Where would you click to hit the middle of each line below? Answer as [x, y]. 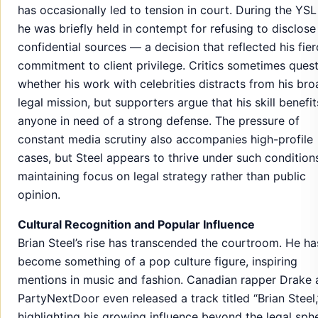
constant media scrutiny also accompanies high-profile [165, 139]
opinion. [39, 194]
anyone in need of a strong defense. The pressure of [159, 120]
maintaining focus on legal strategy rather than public [162, 176]
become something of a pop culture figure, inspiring [158, 261]
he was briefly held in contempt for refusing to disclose [167, 28]
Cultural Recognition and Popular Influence [136, 224]
